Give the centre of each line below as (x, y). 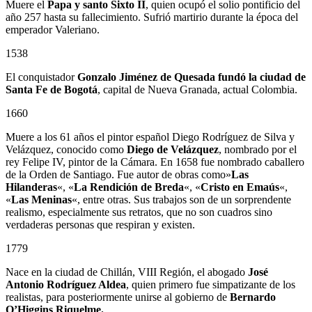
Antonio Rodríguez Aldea (66, 284)
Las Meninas (41, 199)
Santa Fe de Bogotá (52, 89)
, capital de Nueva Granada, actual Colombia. (197, 89)
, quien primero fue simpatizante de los (211, 284)
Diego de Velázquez (173, 149)
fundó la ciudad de (262, 77)
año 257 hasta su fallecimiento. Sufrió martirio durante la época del (152, 17)
